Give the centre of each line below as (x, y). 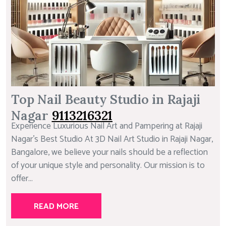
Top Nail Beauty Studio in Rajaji (106, 100)
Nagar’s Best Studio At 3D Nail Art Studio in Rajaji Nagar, (112, 140)
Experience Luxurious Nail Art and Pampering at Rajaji (107, 127)
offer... (22, 179)
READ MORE (56, 207)
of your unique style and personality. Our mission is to (108, 166)
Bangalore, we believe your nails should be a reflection (109, 153)
